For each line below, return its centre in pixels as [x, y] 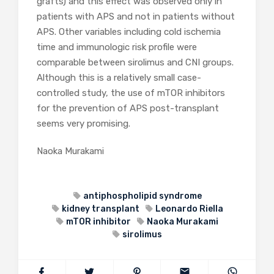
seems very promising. [83, 123]
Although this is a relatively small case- [119, 77]
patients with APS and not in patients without [136, 16]
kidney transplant [100, 209]
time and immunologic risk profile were [117, 47]
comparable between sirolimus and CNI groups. [135, 62]
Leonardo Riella [189, 209]
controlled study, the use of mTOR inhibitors [131, 93]
